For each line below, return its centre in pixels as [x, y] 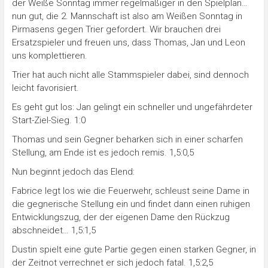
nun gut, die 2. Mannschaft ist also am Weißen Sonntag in [127, 16]
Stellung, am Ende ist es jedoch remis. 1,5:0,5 [103, 152]
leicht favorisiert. [45, 88]
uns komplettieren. [49, 55]
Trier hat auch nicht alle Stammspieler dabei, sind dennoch [130, 74]
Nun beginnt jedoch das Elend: [73, 171]
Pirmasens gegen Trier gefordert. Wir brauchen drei [116, 29]
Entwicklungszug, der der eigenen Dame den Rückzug [121, 217]
